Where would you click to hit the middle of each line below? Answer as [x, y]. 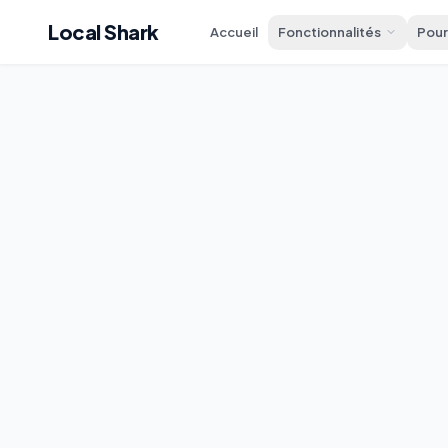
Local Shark [103, 31]
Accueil [234, 31]
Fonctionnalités [330, 31]
